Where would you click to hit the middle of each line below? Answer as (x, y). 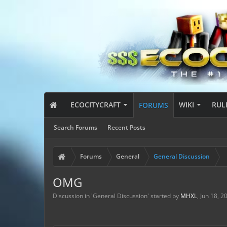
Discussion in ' (73, 196)
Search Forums (75, 127)
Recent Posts (126, 127)
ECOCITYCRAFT (96, 105)
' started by (164, 196)
